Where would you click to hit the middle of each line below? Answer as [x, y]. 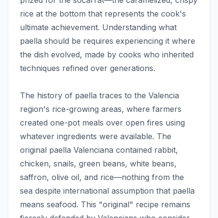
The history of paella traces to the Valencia [100, 96]
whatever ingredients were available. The [96, 136]
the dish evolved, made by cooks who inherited [107, 55]
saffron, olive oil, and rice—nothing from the [102, 177]
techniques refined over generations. [88, 68]
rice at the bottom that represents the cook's [103, 14]
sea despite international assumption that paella [107, 191]
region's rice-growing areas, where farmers [101, 109]
